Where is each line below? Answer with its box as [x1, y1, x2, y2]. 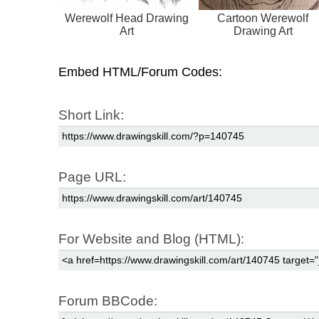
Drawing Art [233, 25, 293, 38]
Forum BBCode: [58, 293, 157, 309]
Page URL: [58, 169, 126, 185]
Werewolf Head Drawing [65, 12, 189, 25]
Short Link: [58, 108, 124, 123]
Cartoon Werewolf [217, 12, 308, 25]
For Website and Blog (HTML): [58, 231, 244, 247]
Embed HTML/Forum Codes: [58, 65, 222, 80]
